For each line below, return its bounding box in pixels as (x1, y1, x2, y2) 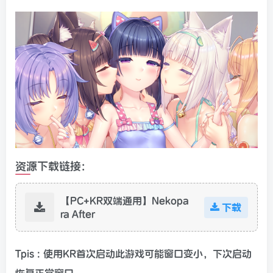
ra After (60, 207, 95, 220)
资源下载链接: (15, 159, 85, 174)
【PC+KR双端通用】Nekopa (60, 194, 189, 207)
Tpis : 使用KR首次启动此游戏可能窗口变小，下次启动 (15, 247, 252, 260)
